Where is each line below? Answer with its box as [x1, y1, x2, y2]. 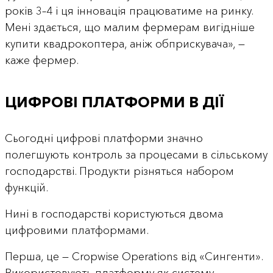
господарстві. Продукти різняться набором [4, 165, 234, 179]
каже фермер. [4, 53, 79, 67]
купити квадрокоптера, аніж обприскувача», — [4, 37, 245, 51]
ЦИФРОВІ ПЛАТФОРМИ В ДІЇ [4, 93, 224, 112]
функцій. [4, 181, 48, 195]
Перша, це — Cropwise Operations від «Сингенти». [4, 250, 263, 264]
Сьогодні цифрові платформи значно [4, 132, 203, 146]
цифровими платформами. [4, 224, 149, 238]
